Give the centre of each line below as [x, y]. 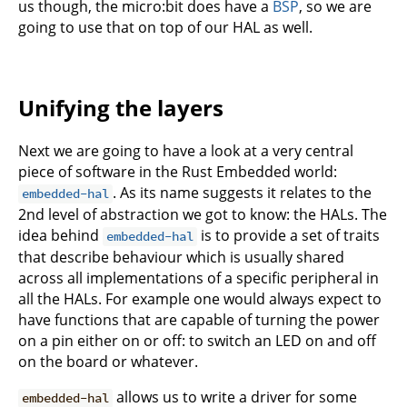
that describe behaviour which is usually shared [181, 258]
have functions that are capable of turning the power [199, 320]
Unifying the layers [121, 108]
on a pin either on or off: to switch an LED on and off [197, 341]
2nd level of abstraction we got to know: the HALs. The [203, 215]
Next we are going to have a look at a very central [186, 151]
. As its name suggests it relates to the [243, 193]
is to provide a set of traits [289, 236]
